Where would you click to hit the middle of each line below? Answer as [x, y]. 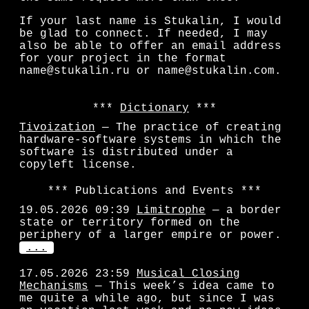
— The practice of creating [188, 128]
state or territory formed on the [130, 223]
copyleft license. [78, 165]
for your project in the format [123, 59]
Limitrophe [171, 210]
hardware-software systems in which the [150, 140]
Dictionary [154, 108]
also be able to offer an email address [150, 46]
